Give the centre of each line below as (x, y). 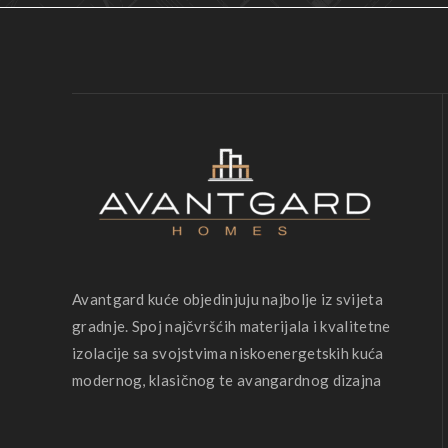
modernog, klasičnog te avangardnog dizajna (227, 380)
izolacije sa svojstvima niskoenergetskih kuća (228, 353)
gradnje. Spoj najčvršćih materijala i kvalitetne (231, 326)
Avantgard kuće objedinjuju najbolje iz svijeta (227, 299)
